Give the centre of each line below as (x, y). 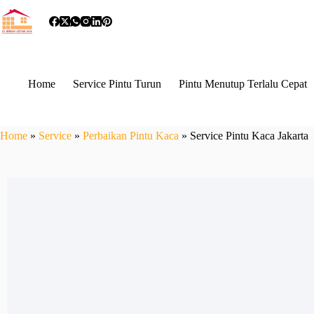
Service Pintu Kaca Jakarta (249, 136)
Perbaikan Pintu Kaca (131, 136)
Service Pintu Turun (117, 84)
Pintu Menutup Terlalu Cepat (243, 84)
